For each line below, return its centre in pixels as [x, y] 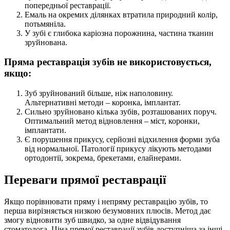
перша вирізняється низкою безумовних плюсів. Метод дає [108, 210]
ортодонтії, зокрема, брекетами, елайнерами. [103, 158]
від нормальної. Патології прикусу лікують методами [118, 149]
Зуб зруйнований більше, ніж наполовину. [99, 93]
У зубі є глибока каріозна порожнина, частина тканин [119, 33]
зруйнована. [46, 42]
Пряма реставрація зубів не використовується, [108, 62]
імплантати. [45, 130]
